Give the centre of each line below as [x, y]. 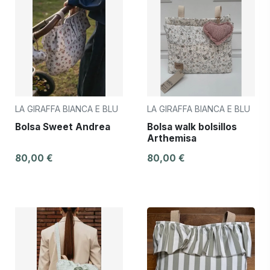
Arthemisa [172, 138]
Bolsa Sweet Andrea [63, 127]
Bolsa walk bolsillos [192, 127]
